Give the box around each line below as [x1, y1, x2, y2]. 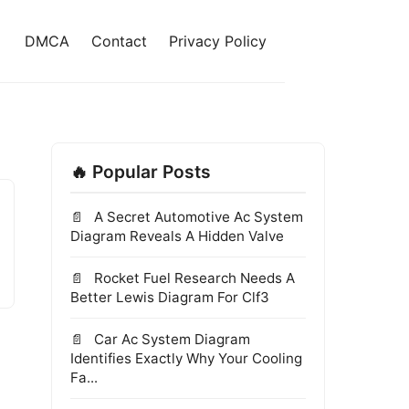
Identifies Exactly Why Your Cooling [70, 350, 302, 367]
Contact [91, 32, 147, 50]
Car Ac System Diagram [90, 330, 250, 348]
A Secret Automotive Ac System [90, 208, 303, 225]
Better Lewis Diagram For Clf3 [70, 288, 269, 306]
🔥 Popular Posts [70, 161, 211, 183]
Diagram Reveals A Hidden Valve [70, 227, 284, 245]
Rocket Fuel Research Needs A [90, 269, 295, 287]
